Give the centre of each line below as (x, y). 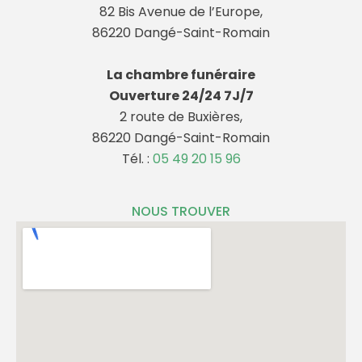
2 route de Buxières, (181, 117)
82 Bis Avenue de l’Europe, (181, 12)
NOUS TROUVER (181, 212)
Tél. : (137, 159)
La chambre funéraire (181, 75)
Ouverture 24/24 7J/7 (181, 96)
